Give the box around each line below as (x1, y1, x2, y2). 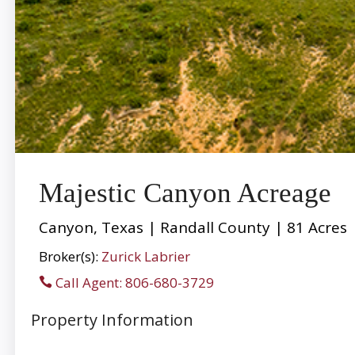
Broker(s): (38, 246, 101, 265)
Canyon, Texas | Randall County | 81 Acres (38, 216, 347, 238)
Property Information (30, 308, 193, 330)
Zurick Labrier (101, 246, 190, 265)
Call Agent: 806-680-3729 (52, 273, 214, 292)
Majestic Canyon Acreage (38, 177, 331, 208)
